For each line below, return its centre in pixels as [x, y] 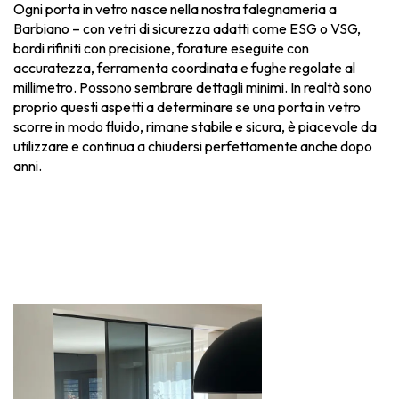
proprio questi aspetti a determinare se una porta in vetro [187, 107]
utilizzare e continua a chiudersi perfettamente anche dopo [193, 147]
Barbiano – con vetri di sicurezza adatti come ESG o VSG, [187, 29]
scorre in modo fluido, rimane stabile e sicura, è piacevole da [195, 127]
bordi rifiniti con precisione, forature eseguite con [161, 49]
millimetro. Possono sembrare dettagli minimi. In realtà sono [193, 88]
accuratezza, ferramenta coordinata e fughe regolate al [184, 68]
